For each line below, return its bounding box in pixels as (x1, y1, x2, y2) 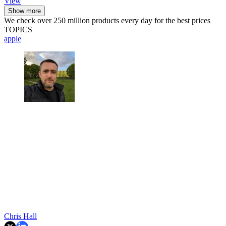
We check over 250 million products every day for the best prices (4, 16, 210, 25)
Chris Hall (4, 211, 37, 220)
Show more (8, 7, 41, 15)
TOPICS (4, 25, 32, 34)
